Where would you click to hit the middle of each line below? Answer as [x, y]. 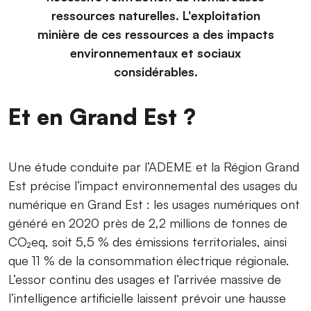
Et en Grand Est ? [102, 116]
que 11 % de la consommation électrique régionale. [149, 260]
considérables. [155, 71]
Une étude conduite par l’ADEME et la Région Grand [154, 166]
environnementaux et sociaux [155, 52]
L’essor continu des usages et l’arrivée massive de [145, 279]
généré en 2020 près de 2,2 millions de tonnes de [148, 222]
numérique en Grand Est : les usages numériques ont [154, 204]
